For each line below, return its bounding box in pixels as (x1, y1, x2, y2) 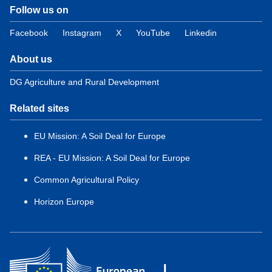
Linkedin (185, 28, 217, 38)
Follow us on (10, 5, 69, 15)
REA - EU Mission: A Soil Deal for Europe (34, 153, 190, 163)
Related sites (10, 103, 69, 114)
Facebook (10, 28, 48, 38)
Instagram (63, 28, 101, 38)
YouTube (136, 28, 170, 38)
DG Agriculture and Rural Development (10, 77, 159, 87)
